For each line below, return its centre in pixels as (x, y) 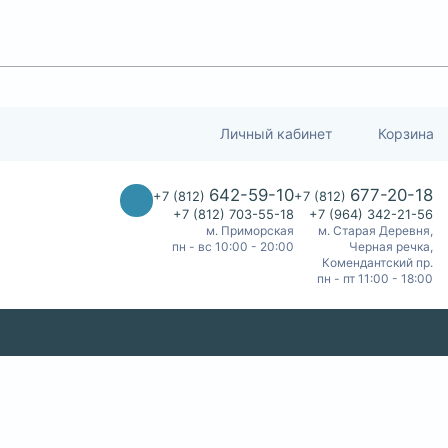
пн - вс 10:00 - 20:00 (233, 246)
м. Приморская (250, 230)
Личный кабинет (276, 134)
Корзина (406, 134)
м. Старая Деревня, (375, 230)
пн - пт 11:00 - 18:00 (375, 278)
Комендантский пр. (377, 262)
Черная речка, (391, 246)
